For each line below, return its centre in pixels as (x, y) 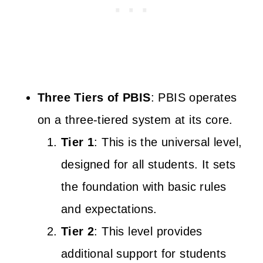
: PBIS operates (194, 97)
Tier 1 (78, 142)
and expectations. (109, 209)
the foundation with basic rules (144, 186)
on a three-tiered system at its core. (135, 119)
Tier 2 (78, 231)
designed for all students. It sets (149, 164)
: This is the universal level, (168, 142)
